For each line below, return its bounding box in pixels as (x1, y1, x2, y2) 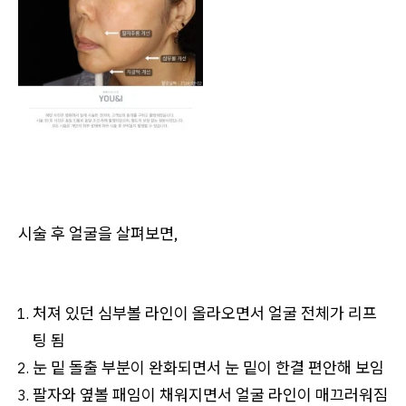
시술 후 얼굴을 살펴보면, (18, 222, 179, 244)
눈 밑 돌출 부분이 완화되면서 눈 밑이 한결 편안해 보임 (33, 356, 384, 378)
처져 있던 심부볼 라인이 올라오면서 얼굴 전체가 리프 (33, 302, 377, 324)
